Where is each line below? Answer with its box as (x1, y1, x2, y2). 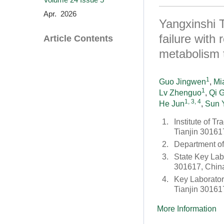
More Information (157, 204, 216, 213)
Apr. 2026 (43, 9, 76, 18)
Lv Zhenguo (159, 88, 201, 97)
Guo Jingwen (159, 77, 206, 86)
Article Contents (43, 33, 113, 44)
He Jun (159, 99, 184, 108)
